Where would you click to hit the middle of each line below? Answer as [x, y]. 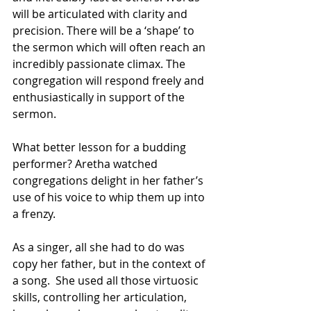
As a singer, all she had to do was [100, 247]
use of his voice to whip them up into [110, 197]
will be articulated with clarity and [101, 14]
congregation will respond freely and [110, 80]
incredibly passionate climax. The [100, 64]
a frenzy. [34, 213]
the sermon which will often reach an [110, 47]
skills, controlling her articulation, [101, 297]
